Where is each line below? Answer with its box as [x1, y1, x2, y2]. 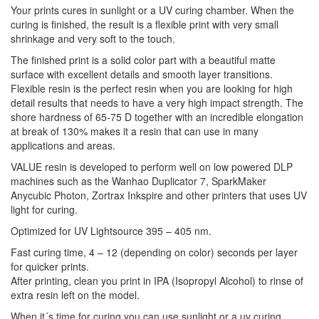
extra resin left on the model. [11, 288, 140, 302]
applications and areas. [11, 138, 115, 152]
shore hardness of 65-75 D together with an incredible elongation [11, 110, 303, 124]
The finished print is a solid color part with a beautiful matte [11, 53, 276, 67]
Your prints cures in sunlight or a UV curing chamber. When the [11, 3, 294, 17]
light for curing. [11, 202, 78, 216]
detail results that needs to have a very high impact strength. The [11, 95, 303, 110]
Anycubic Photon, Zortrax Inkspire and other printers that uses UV [11, 188, 307, 202]
